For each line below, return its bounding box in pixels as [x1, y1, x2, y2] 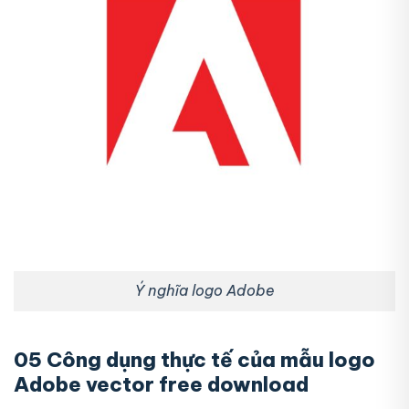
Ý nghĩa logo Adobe [134, 281, 275, 300]
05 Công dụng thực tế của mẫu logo [14, 346, 375, 372]
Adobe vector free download [14, 371, 309, 397]
